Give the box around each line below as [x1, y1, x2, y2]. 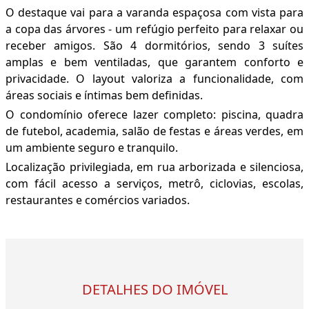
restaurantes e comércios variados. [6, 192, 190, 208]
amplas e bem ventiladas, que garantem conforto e [6, 54, 303, 70]
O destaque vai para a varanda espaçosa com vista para [6, 5, 303, 21]
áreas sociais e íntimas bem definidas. [6, 88, 203, 103]
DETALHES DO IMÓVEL [81, 280, 228, 299]
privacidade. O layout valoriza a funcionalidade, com [6, 71, 303, 87]
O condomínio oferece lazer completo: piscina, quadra [6, 107, 303, 123]
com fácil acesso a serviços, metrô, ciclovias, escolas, [6, 176, 303, 192]
